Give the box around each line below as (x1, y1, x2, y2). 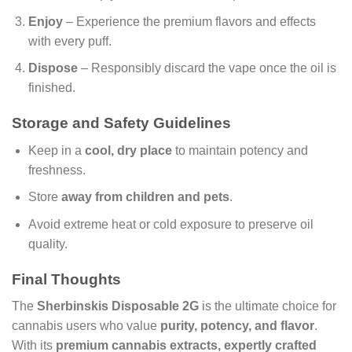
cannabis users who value (12, 319, 160, 333)
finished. (27, 81, 75, 95)
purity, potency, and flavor (160, 319, 314, 333)
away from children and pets (60, 190, 229, 204)
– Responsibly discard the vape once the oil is (77, 61, 336, 75)
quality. (27, 237, 68, 251)
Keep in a (27, 143, 85, 157)
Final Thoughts (12, 270, 121, 288)
